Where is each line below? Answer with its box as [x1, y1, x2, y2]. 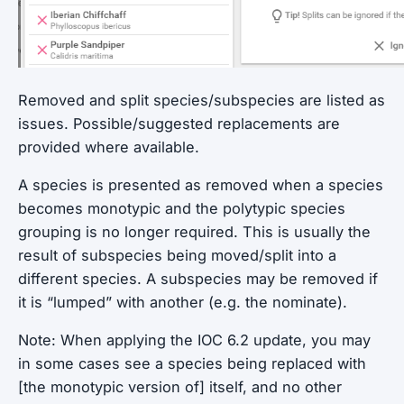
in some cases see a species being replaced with [18, 354, 366, 372]
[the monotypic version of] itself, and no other [18, 378, 342, 396]
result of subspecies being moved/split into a [18, 246, 336, 264]
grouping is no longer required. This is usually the [18, 223, 371, 241]
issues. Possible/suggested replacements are [18, 115, 340, 133]
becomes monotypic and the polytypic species [18, 199, 345, 217]
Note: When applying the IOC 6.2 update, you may [18, 331, 371, 349]
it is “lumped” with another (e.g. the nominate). [18, 293, 347, 311]
